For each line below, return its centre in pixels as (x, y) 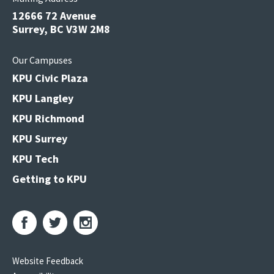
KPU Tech (35, 159)
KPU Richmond (48, 118)
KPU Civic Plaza (50, 78)
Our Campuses (42, 60)
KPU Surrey (40, 139)
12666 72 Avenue (54, 16)
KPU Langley (43, 98)
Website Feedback (48, 261)
